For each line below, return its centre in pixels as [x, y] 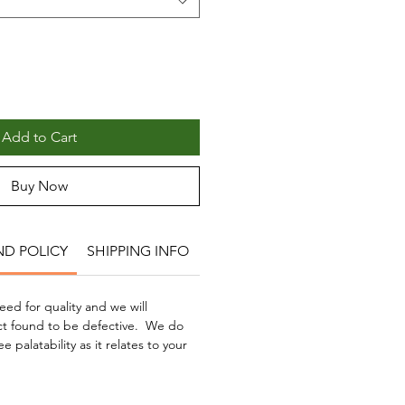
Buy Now [39, 186]
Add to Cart [39, 137]
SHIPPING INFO [137, 251]
